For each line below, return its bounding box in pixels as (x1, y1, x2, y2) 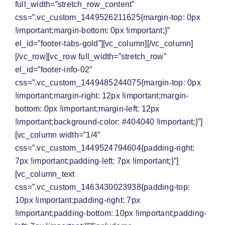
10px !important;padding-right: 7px (15, 196, 141, 205)
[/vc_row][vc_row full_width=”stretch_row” (15, 52, 166, 61)
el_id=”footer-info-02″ (15, 65, 93, 74)
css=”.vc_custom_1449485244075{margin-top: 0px (15, 78, 201, 87)
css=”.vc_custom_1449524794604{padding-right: (15, 144, 195, 153)
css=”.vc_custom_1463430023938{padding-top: (15, 183, 190, 192)
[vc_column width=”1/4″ (15, 131, 101, 140)
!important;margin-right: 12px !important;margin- (15, 91, 189, 100)
